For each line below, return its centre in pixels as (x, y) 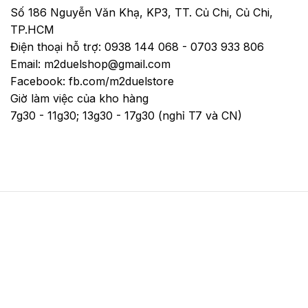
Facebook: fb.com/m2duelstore (92, 81)
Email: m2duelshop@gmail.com (90, 64)
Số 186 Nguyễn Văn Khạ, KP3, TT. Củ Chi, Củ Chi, (142, 13)
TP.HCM (32, 30)
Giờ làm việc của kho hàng (79, 99)
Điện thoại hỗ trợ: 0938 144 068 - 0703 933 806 (137, 47)
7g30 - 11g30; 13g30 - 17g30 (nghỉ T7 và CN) (126, 116)
